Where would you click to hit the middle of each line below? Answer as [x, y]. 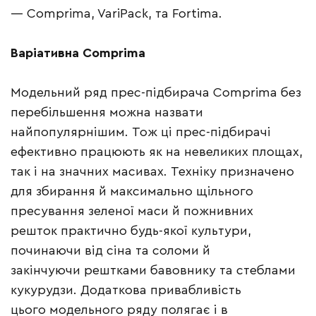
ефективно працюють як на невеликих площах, [157, 152]
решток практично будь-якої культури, [131, 231]
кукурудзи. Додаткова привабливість [126, 290]
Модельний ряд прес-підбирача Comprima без [156, 93]
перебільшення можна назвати [107, 113]
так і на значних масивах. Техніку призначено [152, 172]
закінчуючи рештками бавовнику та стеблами [153, 271]
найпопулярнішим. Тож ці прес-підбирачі [141, 132]
